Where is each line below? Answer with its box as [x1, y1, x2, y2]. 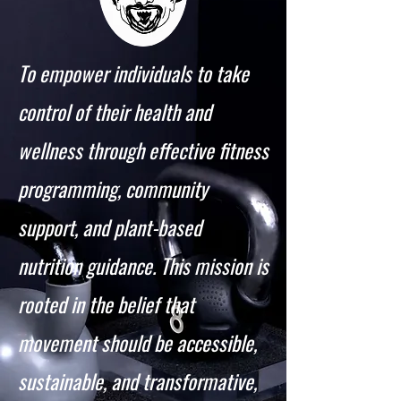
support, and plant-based [18, 212, 201, 243]
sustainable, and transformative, [18, 366, 257, 397]
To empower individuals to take [18, 58, 249, 89]
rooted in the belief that [18, 289, 194, 320]
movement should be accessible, [18, 328, 257, 358]
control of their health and [18, 97, 211, 127]
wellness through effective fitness [18, 135, 269, 166]
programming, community [18, 174, 208, 204]
